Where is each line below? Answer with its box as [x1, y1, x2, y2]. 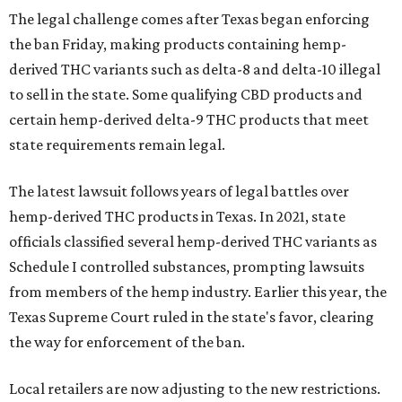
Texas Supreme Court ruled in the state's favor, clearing [9, 308, 374, 326]
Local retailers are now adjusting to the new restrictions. [9, 380, 380, 398]
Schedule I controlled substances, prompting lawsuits [9, 258, 364, 275]
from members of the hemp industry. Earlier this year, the [9, 283, 387, 301]
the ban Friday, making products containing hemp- [9, 35, 346, 53]
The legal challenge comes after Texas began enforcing [9, 10, 370, 28]
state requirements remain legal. [9, 135, 225, 153]
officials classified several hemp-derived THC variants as [9, 232, 377, 250]
